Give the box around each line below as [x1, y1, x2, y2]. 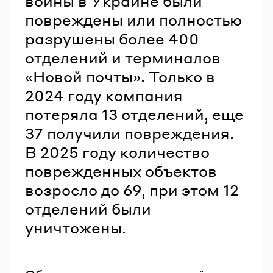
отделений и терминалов [25, 48, 221, 67]
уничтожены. [25, 218, 126, 237]
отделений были [25, 199, 151, 218]
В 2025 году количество [25, 142, 210, 161]
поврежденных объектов [25, 161, 217, 180]
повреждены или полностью [25, 10, 242, 29]
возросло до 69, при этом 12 [25, 180, 239, 199]
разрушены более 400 [25, 29, 199, 48]
